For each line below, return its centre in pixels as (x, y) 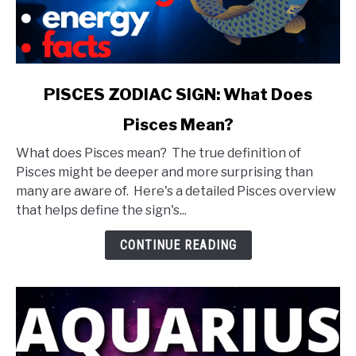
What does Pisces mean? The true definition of (159, 153)
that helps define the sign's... (101, 211)
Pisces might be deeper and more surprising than (164, 172)
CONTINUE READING (178, 246)
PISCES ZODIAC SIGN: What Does (178, 95)
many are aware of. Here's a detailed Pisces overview (176, 192)
